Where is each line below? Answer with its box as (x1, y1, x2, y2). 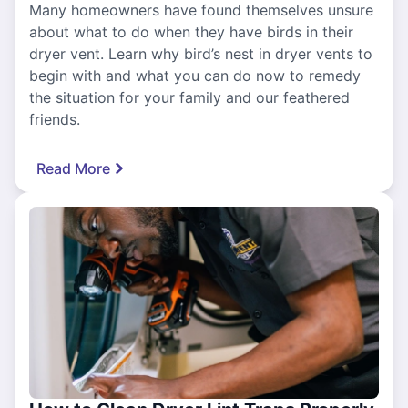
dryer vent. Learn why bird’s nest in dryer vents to (29, 44, 372, 63)
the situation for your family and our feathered (29, 87, 350, 107)
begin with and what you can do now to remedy (29, 66, 361, 85)
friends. (29, 109, 80, 128)
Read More (36, 158, 110, 178)
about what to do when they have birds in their (29, 22, 353, 41)
